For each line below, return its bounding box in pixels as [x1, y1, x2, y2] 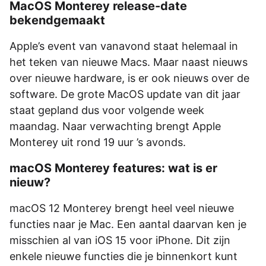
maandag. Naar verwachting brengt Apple [9, 119, 221, 132]
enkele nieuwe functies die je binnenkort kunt [9, 249, 237, 262]
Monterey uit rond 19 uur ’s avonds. [9, 135, 186, 148]
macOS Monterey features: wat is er [9, 160, 217, 175]
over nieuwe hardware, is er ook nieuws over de [9, 71, 249, 84]
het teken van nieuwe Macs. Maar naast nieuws [9, 55, 248, 68]
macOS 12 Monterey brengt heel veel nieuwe [9, 201, 234, 214]
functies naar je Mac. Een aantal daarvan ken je [9, 217, 246, 230]
